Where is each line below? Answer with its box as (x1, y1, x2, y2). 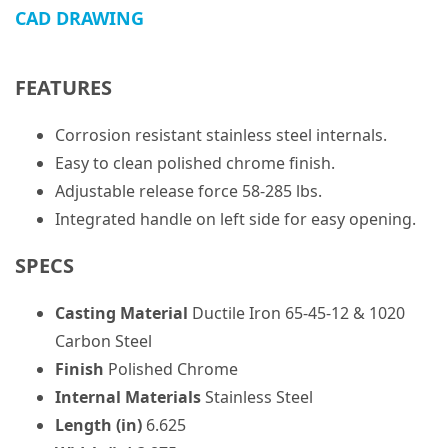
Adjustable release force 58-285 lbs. (55, 180, 322, 203)
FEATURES (15, 74, 112, 102)
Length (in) (55, 414, 142, 437)
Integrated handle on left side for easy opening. (55, 208, 416, 231)
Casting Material (55, 302, 188, 325)
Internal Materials (55, 386, 201, 409)
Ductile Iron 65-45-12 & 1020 (188, 302, 405, 325)
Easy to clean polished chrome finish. (55, 152, 335, 175)
